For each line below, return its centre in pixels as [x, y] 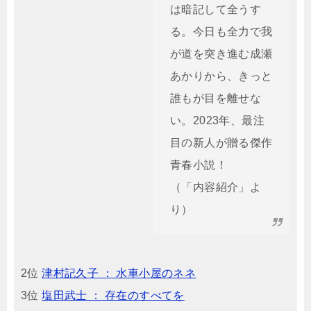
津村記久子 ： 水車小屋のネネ [119, 273]
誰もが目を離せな [216, 98]
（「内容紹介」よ [216, 187]
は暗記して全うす [216, 9]
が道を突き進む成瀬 [221, 54]
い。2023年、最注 [217, 120]
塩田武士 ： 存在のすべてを [113, 295]
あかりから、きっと [221, 76]
